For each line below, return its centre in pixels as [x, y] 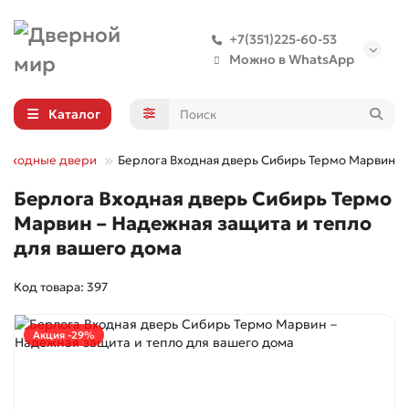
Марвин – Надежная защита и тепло [193, 224]
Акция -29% [64, 335]
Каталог [74, 114]
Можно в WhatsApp [292, 59]
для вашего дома [98, 248]
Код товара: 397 [61, 287]
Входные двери [52, 160]
